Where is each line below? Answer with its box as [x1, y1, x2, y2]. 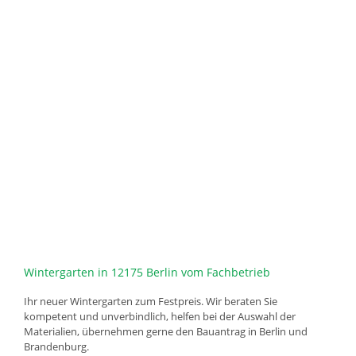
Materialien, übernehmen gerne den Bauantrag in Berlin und [24, 323, 308, 339]
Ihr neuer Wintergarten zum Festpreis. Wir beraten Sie [24, 293, 277, 308]
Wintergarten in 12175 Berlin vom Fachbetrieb [24, 264, 270, 280]
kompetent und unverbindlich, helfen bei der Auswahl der [24, 308, 296, 323]
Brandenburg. [24, 339, 89, 354]
